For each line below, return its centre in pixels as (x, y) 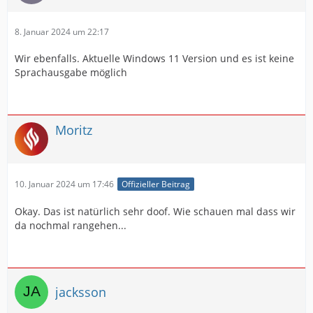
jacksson (81, 292)
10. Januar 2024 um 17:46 (64, 184)
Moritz (74, 130)
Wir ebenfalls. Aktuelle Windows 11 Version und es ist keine (154, 58)
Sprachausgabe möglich (71, 72)
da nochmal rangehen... (71, 226)
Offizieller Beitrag (156, 184)
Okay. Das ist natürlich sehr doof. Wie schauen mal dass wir (155, 212)
